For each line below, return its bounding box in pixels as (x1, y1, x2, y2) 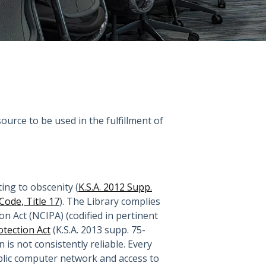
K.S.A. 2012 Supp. (78, 180, 152, 194)
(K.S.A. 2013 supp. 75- (50, 223, 145, 236)
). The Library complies (59, 195, 160, 208)
